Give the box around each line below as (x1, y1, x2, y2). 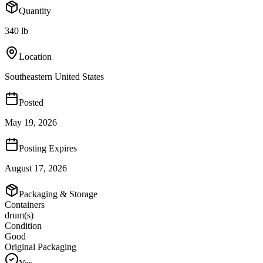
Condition (5, 220, 42, 231)
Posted (19, 97, 43, 107)
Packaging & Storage (19, 188, 97, 199)
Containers (5, 199, 45, 210)
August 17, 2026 (5, 163, 67, 173)
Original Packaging (5, 241, 76, 252)
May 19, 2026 (5, 117, 57, 127)
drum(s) (5, 210, 33, 220)
